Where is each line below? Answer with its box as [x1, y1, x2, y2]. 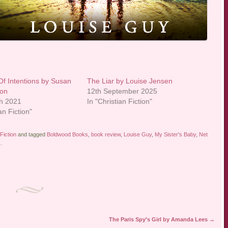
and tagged [16, 131, 47, 138]
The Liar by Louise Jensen [87, 77, 173, 85]
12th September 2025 [87, 87, 158, 96]
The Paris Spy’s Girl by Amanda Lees [108, 216, 209, 223]
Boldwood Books [46, 131, 88, 138]
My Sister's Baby [154, 131, 196, 138]
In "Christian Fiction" [87, 97, 153, 106]
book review [91, 131, 121, 138]
